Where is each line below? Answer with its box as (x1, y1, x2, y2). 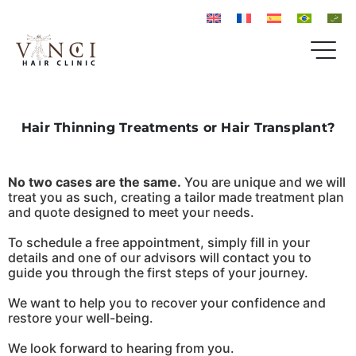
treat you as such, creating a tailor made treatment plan (8, 188, 344, 205)
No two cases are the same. (8, 173, 181, 190)
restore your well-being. (8, 309, 153, 326)
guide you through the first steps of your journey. (8, 264, 308, 281)
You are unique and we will (181, 173, 346, 190)
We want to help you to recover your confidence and (8, 294, 326, 311)
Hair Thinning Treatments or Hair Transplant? (21, 119, 335, 135)
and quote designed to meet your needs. (8, 203, 254, 220)
